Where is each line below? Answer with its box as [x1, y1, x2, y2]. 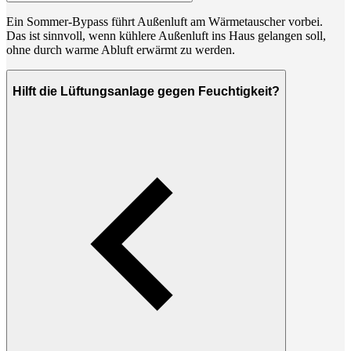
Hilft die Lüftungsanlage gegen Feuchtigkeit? [13, 84, 280, 98]
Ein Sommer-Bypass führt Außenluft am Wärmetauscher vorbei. [6, 15, 323, 29]
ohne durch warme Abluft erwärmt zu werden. [6, 43, 235, 57]
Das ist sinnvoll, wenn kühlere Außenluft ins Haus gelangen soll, [6, 29, 326, 43]
